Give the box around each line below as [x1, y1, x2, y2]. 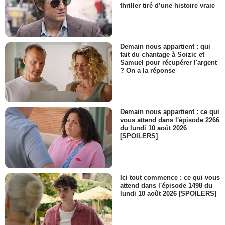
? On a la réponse [120, 67, 175, 75]
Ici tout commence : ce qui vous [120, 173, 220, 181]
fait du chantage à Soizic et [120, 51, 204, 59]
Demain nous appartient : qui [120, 43, 210, 51]
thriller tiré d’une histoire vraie [120, 1, 215, 9]
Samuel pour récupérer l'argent [120, 59, 217, 67]
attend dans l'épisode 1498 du [120, 181, 212, 189]
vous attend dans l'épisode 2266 [120, 116, 219, 124]
